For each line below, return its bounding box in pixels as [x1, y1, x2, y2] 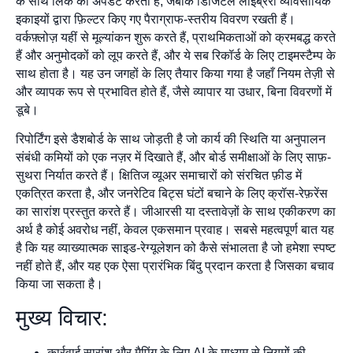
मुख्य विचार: [16, 305, 108, 330]
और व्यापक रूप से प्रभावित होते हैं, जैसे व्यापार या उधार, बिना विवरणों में [16, 84, 332, 98]
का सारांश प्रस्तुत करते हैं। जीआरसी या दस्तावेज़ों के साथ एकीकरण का [16, 205, 336, 219]
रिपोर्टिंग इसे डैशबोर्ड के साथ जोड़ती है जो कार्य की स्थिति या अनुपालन [16, 132, 325, 147]
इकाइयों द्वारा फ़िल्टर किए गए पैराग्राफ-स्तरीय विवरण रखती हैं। [16, 12, 295, 26]
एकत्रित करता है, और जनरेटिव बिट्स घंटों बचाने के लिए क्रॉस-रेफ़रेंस [16, 187, 328, 201]
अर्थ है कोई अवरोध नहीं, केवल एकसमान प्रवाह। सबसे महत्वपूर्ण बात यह [16, 223, 334, 237]
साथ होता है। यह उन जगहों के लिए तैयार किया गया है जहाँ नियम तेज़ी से [16, 66, 335, 80]
